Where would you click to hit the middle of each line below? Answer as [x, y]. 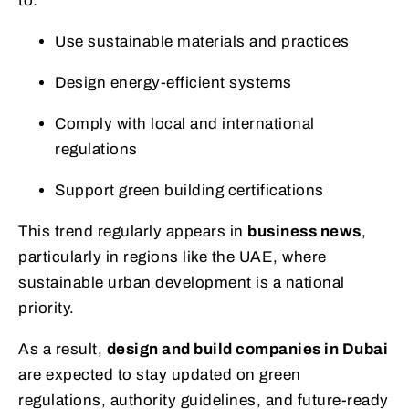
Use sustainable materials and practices [202, 41]
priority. [47, 308]
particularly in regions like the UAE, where [173, 257]
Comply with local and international [185, 123]
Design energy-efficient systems [173, 82]
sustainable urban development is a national [182, 282]
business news [304, 231]
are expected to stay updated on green [160, 374]
